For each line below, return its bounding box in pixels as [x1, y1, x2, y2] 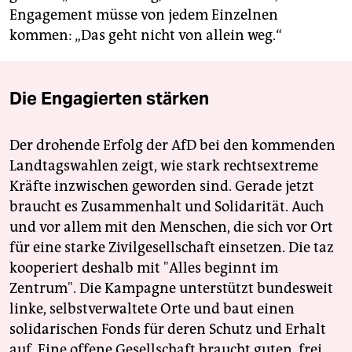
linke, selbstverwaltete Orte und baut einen [9, 300, 295, 318]
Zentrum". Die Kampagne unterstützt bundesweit [9, 280, 333, 298]
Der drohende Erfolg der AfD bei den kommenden [9, 137, 335, 155]
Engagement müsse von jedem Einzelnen [9, 6, 278, 24]
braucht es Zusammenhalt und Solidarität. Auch [9, 198, 324, 216]
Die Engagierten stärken [9, 87, 209, 110]
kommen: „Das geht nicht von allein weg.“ [9, 27, 282, 45]
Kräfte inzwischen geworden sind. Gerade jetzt [9, 178, 314, 196]
